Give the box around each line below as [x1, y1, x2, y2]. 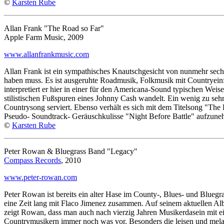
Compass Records [4, 155, 61, 164]
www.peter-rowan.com [4, 172, 77, 181]
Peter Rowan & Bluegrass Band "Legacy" [4, 146, 137, 155]
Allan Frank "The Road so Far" [4, 23, 104, 32]
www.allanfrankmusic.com [4, 49, 89, 58]
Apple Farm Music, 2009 [4, 32, 83, 41]
